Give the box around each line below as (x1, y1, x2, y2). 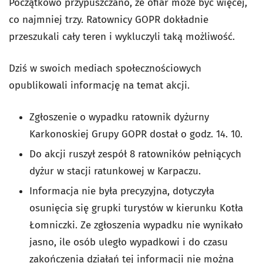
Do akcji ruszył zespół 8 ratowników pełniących (29, 147, 241, 160)
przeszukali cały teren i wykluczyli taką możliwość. (9, 30, 235, 43)
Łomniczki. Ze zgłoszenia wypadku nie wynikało (29, 218, 243, 231)
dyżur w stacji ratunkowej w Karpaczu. (29, 164, 201, 177)
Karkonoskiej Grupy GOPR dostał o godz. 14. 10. (29, 127, 242, 140)
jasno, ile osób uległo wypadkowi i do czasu (29, 235, 228, 248)
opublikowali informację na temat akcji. (9, 79, 190, 92)
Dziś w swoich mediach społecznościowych (9, 62, 201, 75)
